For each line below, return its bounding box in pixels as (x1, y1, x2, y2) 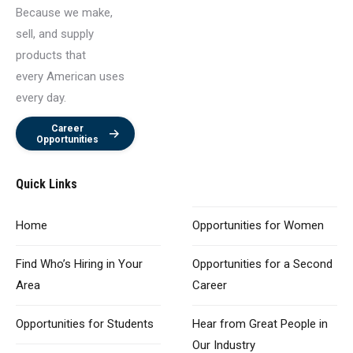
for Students (88, 316, 154, 331)
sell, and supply (16, 26, 94, 41)
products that (16, 47, 86, 62)
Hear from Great (192, 316, 281, 331)
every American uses (16, 69, 124, 84)
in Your (103, 256, 143, 271)
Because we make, (16, 5, 113, 20)
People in (281, 316, 328, 331)
